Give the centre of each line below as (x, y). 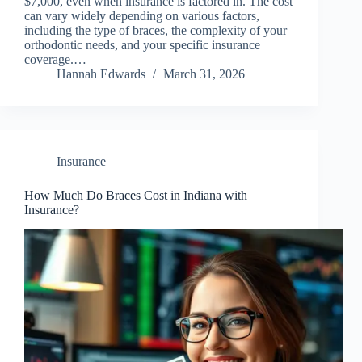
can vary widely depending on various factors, (142, 16)
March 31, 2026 (204, 74)
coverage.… (55, 60)
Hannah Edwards (101, 74)
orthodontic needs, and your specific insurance (142, 45)
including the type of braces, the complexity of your (156, 31)
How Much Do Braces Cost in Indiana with (136, 196)
